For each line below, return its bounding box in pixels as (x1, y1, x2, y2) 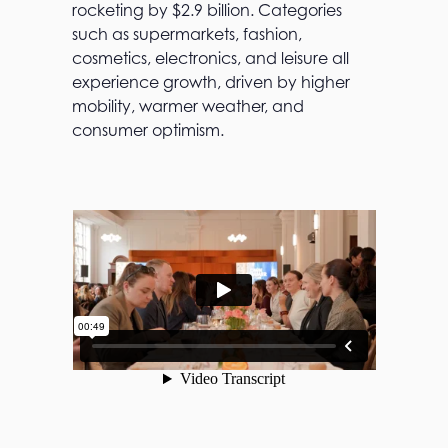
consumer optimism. (72, 120, 224, 141)
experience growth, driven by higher (72, 72, 350, 93)
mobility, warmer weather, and (72, 96, 304, 117)
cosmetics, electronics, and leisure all (72, 48, 349, 69)
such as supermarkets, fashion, (72, 24, 302, 45)
